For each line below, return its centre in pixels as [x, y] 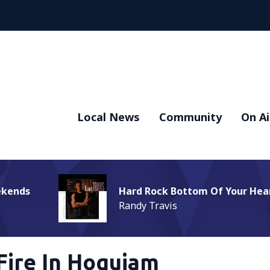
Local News [108, 117]
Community [190, 117]
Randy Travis [148, 206]
